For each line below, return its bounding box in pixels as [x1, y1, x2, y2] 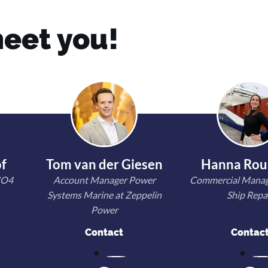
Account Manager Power [53, 174, 156, 185]
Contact [85, 227, 123, 238]
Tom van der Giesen [45, 156, 163, 172]
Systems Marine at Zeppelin [47, 189, 162, 200]
